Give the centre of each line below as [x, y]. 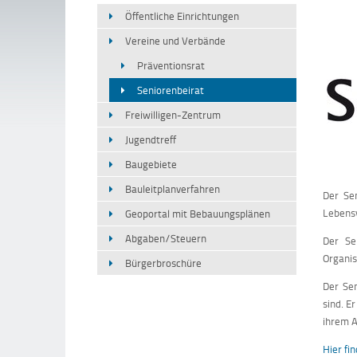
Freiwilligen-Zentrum [173, 115]
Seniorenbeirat [171, 90]
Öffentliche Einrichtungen [182, 16]
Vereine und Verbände [175, 41]
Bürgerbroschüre [163, 263]
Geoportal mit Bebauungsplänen [198, 214]
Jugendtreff [151, 139]
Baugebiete [151, 164]
